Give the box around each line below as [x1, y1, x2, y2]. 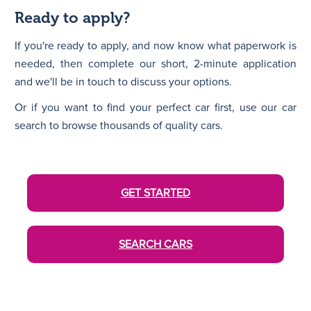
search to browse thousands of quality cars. [15, 118, 223, 133]
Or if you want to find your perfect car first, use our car [15, 100, 296, 115]
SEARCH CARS [119, 237, 192, 251]
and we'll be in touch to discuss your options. [15, 74, 232, 89]
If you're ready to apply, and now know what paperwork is [15, 38, 296, 53]
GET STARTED [121, 185, 190, 200]
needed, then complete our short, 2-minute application [15, 56, 296, 71]
